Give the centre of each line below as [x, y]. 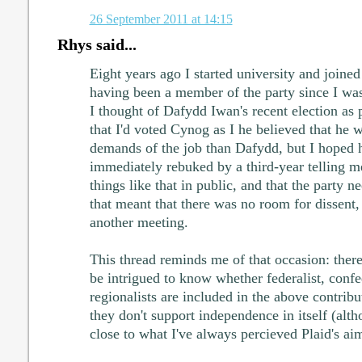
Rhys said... [97, 44]
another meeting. [139, 222]
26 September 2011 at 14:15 [161, 19]
